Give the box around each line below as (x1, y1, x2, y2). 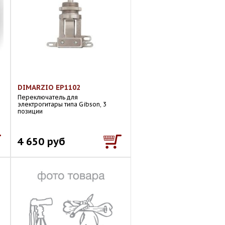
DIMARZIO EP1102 (18, 83, 80, 92)
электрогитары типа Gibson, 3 (18, 100, 106, 108)
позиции (18, 107, 43, 115)
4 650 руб (17, 135, 65, 148)
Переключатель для (18, 93, 78, 101)
